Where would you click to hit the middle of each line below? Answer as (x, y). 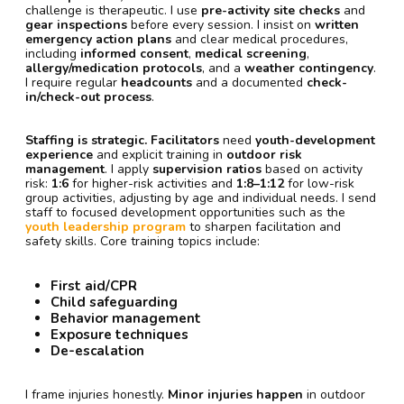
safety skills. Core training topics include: (142, 241)
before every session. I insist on (221, 24)
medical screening (251, 53)
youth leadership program (106, 226)
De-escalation (97, 350)
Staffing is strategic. (86, 140)
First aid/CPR (94, 285)
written (337, 24)
